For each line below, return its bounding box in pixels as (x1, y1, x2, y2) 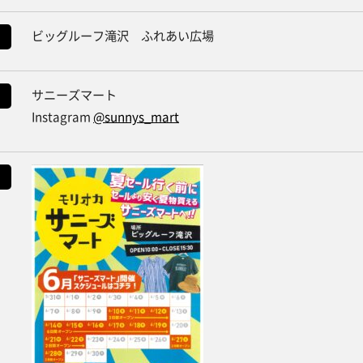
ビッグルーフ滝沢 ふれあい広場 (32, 25, 214, 45)
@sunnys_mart (93, 106, 179, 126)
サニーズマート (32, 84, 117, 104)
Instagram (32, 106, 93, 126)
